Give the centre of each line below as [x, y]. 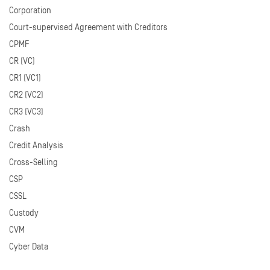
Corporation [30, 11]
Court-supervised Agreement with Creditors [88, 27]
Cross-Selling [33, 162]
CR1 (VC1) [25, 78]
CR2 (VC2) [26, 95]
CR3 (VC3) [26, 112]
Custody [24, 213]
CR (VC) [22, 61]
